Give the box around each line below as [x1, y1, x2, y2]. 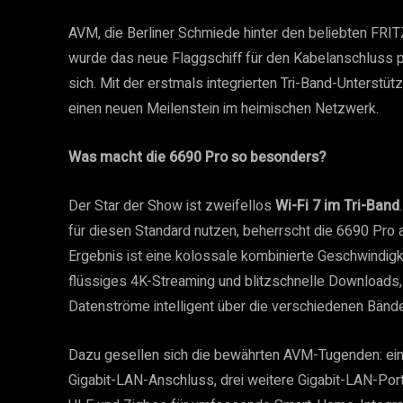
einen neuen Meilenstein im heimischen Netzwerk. [68, 98, 379, 120]
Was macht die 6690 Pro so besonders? [68, 147, 326, 168]
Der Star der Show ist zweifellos [68, 195, 275, 217]
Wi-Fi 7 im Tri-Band [275, 195, 399, 217]
